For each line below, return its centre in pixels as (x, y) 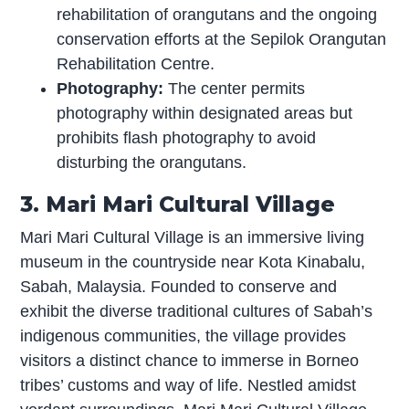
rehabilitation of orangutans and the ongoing (217, 15)
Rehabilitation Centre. (136, 64)
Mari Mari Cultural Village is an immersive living (193, 238)
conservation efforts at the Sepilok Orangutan (222, 40)
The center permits (235, 89)
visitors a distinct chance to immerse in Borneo (190, 361)
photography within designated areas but (205, 114)
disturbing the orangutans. (152, 163)
